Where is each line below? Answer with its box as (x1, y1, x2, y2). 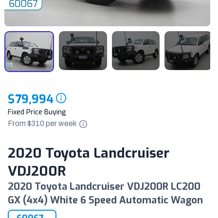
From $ (8, 119, 31, 127)
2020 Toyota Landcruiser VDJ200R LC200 (8, 180, 200, 193)
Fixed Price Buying (8, 107, 66, 117)
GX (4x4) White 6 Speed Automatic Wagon (8, 193, 205, 207)
